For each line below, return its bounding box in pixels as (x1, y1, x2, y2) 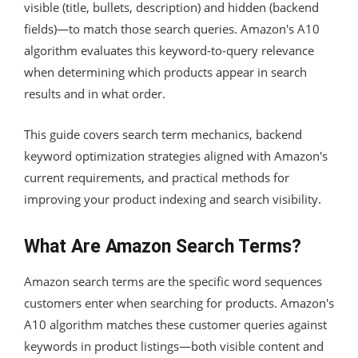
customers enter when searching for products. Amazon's (24, 294, 334, 311)
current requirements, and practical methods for (24, 169, 289, 185)
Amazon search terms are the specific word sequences (24, 272, 322, 289)
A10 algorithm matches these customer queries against (24, 316, 327, 332)
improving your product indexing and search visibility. (24, 190, 321, 207)
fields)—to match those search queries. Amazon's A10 (24, 20, 320, 37)
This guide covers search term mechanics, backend (24, 125, 302, 142)
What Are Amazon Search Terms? (24, 235, 301, 257)
